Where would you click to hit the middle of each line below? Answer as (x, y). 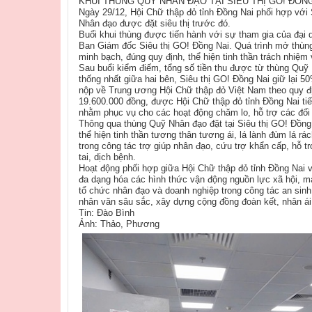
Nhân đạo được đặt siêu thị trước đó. (156, 24)
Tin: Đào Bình (107, 213)
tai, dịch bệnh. (107, 157)
